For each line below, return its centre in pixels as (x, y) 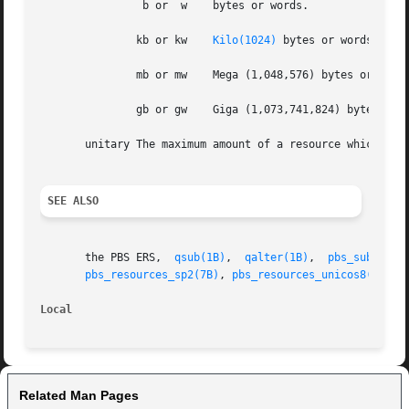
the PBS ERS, (108, 258)
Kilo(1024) (245, 41)
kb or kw (152, 41)
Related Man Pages (79, 396)
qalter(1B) (277, 258)
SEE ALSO (73, 201)
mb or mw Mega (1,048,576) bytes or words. (66, 75)
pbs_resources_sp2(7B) (152, 275)
